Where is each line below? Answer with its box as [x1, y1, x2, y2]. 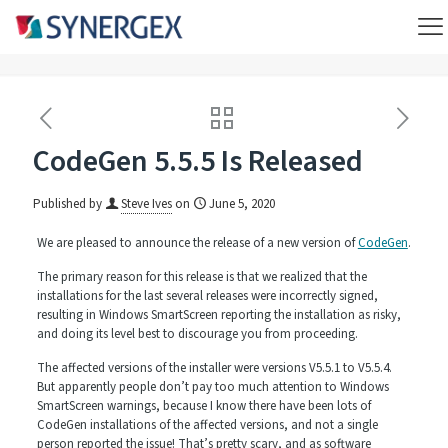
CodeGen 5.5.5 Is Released [33, 140, 363, 184]
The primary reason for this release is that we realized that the [36, 268, 367, 287]
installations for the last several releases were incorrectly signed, [36, 287, 378, 306]
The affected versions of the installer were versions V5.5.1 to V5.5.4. [36, 359, 392, 378]
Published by [33, 195, 102, 214]
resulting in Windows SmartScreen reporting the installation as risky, [36, 306, 401, 325]
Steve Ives [121, 195, 172, 214]
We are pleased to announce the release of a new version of [36, 234, 358, 253]
